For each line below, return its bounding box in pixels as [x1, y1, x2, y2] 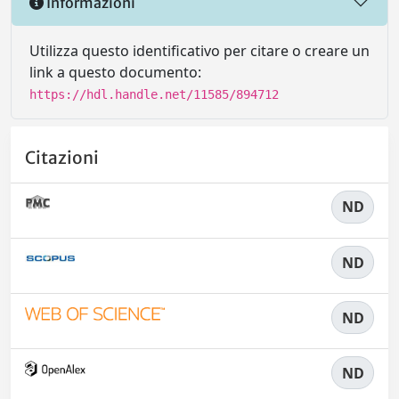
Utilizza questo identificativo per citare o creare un [29, 41, 370, 61]
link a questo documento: [29, 62, 201, 83]
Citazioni [25, 146, 99, 168]
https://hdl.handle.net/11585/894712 [29, 87, 279, 102]
